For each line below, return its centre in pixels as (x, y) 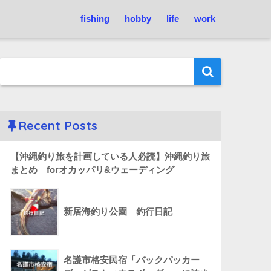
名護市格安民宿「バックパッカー (132, 260)
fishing (95, 18)
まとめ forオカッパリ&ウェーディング (93, 170)
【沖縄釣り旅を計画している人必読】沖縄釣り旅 (110, 157)
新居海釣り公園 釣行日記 (118, 212)
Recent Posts (58, 126)
